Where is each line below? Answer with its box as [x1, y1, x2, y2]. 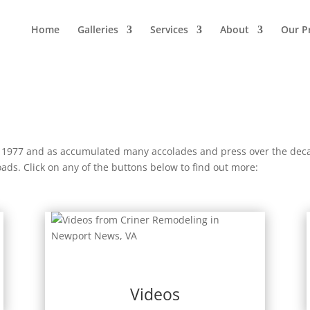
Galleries [77, 23, 118, 36]
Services [149, 23, 188, 36]
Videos [129, 283, 180, 306]
